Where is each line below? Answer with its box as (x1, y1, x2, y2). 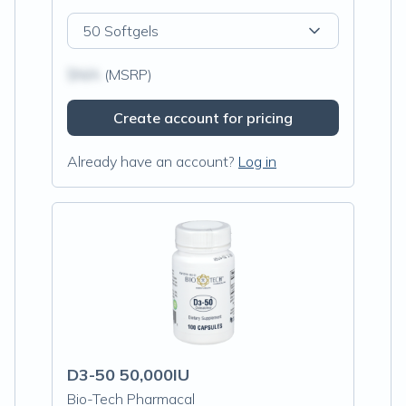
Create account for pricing (113, 109, 293, 127)
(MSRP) (101, 65, 152, 83)
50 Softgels (82, 22, 159, 40)
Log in (238, 152, 276, 170)
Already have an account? (67, 152, 235, 170)
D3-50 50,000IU (67, 364, 189, 385)
